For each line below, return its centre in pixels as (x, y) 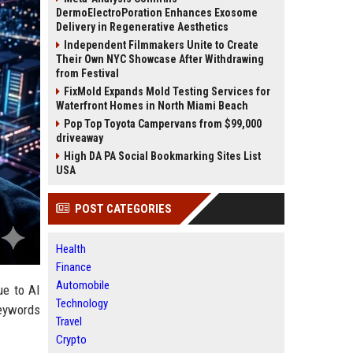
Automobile (83, 285)
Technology (82, 303)
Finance (74, 267)
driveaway (80, 138)
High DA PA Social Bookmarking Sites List (162, 156)
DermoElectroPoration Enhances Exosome (157, 13)
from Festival (87, 73)
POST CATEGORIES (123, 209)
